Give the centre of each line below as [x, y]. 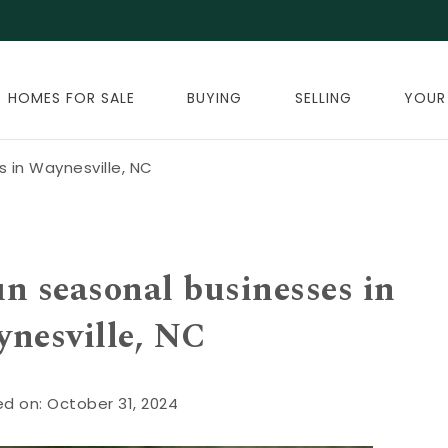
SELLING [323, 98]
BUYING [215, 98]
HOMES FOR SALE [71, 98]
